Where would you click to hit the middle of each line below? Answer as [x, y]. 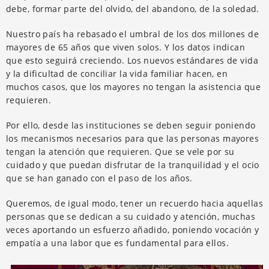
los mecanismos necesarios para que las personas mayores [133, 138]
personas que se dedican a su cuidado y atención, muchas [131, 216]
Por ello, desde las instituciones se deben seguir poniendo [131, 125]
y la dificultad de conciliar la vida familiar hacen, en [117, 73]
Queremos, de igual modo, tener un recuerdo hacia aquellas [134, 203]
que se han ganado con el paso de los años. [99, 178]
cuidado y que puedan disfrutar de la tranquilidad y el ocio [133, 165]
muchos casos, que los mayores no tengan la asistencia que [133, 86]
